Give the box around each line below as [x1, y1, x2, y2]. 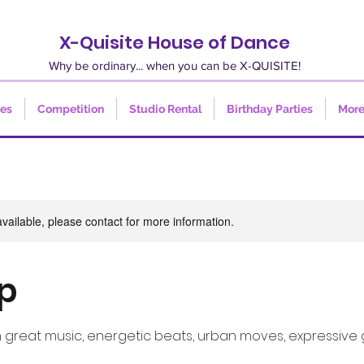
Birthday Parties [227, 102, 313, 115]
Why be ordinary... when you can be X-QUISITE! [49, 58, 301, 72]
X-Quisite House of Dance [58, 30, 290, 55]
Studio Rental [129, 102, 201, 115]
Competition [37, 102, 104, 115]
